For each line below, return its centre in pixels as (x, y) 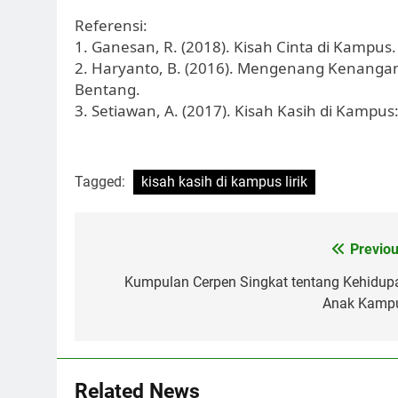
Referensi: (111, 25)
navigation (149, 286)
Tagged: (102, 182)
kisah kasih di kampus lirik (224, 182)
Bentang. (107, 89)
